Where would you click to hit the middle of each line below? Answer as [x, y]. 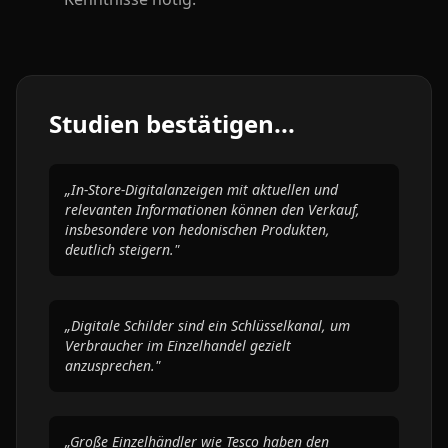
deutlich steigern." [122, 249]
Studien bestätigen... [172, 123]
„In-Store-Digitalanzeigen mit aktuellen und [201, 189]
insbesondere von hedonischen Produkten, [197, 229]
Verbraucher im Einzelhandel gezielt [178, 345]
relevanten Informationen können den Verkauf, [212, 209]
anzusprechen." [112, 365]
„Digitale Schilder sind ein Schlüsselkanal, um [207, 325]
